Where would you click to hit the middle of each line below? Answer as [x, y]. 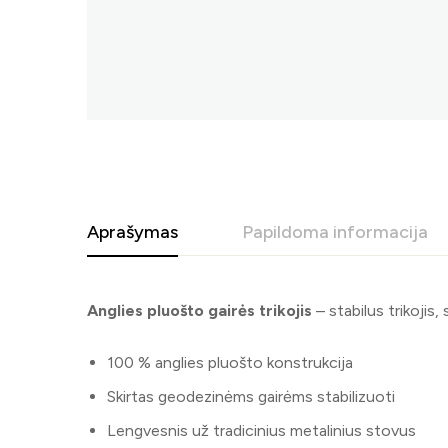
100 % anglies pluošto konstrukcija [230, 362]
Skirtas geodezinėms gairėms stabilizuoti [251, 396]
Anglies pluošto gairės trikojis [199, 310]
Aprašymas [132, 231]
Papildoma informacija [335, 231]
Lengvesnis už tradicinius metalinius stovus [261, 430]
